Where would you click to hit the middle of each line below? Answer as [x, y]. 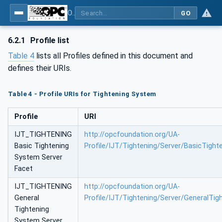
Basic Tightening [42, 146]
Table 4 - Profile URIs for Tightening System [82, 94]
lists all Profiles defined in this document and [113, 56]
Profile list [49, 40]
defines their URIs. [40, 68]
